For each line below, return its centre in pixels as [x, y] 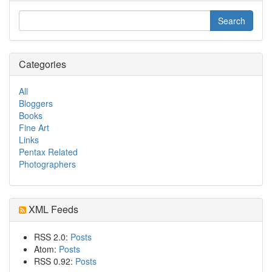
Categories [42, 64]
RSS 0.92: [55, 261]
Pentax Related [48, 152]
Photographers [47, 164]
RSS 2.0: [52, 237]
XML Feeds [52, 209]
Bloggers [36, 103]
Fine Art [34, 127]
